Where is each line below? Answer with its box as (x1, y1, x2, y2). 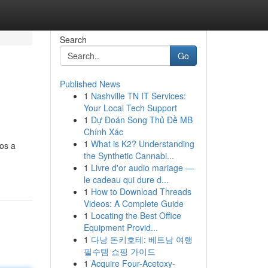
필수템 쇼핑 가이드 (83, 245, 156, 257)
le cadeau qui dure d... (83, 173, 169, 185)
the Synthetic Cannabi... (83, 150, 174, 162)
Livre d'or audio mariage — (90, 162, 194, 173)
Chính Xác (83, 126, 123, 138)
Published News (59, 78, 120, 90)
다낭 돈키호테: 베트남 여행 (90, 233, 193, 245)
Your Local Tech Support (83, 102, 177, 114)
